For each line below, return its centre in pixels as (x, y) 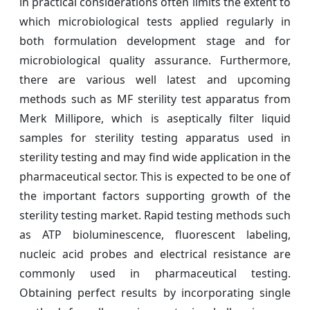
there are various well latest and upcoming (155, 79)
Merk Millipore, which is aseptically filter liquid (155, 118)
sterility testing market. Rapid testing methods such (155, 215)
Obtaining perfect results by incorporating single (155, 292)
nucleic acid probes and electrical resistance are (155, 254)
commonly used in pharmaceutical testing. (155, 273)
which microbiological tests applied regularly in (155, 21)
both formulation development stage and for (155, 40)
